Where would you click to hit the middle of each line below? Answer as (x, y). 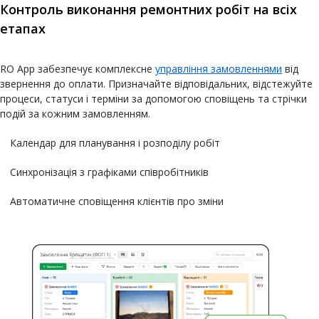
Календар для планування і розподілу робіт (115, 143)
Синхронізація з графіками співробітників (109, 172)
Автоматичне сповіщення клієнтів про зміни (117, 202)
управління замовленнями (219, 69)
